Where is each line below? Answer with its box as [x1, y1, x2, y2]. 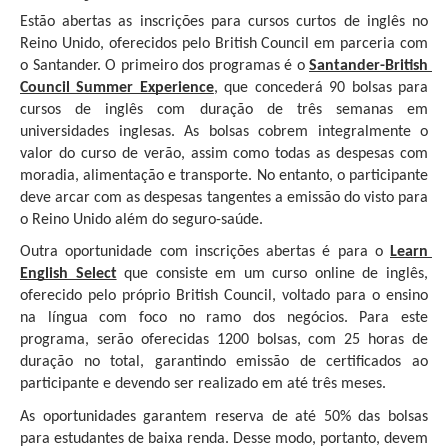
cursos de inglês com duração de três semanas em [20, 101, 428, 118]
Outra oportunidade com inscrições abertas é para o [20, 244, 390, 261]
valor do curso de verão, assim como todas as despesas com [20, 145, 428, 162]
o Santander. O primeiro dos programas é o [20, 57, 309, 74]
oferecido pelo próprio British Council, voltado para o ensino [20, 288, 428, 305]
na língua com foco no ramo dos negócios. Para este [20, 310, 428, 327]
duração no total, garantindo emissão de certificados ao [20, 354, 428, 371]
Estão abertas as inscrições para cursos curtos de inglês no [20, 13, 428, 30]
